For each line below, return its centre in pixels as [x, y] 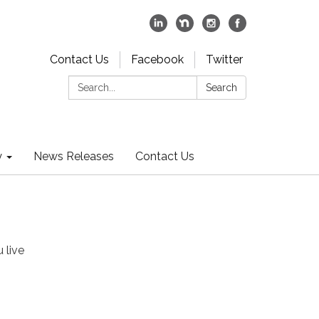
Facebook [157, 59]
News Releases [74, 156]
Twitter [224, 59]
